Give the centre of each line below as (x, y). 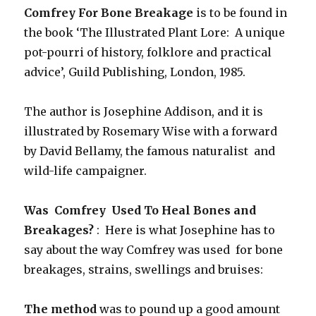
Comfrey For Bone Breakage (109, 12)
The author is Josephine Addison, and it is (144, 111)
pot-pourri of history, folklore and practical (148, 52)
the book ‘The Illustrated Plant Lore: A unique (155, 32)
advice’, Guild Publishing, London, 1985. (135, 72)
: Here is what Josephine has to (186, 230)
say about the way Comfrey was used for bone (154, 249)
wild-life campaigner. (86, 170)
